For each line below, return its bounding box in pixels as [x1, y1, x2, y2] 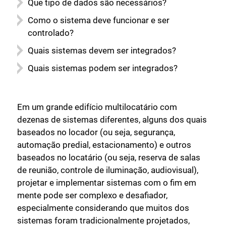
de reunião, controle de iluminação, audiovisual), [17, 165, 198, 176]
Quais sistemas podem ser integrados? [28, 63, 178, 73]
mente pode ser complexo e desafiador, [17, 190, 167, 201]
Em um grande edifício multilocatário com [17, 102, 177, 112]
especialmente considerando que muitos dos [17, 203, 189, 213]
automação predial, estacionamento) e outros [17, 140, 191, 150]
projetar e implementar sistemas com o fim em [17, 178, 196, 188]
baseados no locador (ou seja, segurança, [17, 127, 175, 138]
